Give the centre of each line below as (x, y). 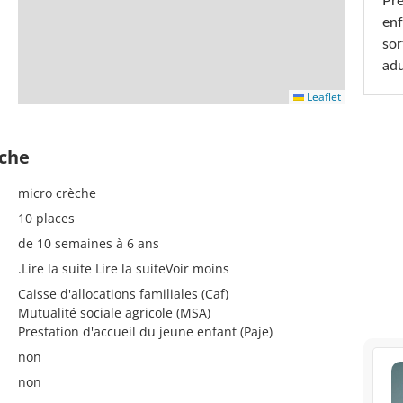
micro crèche (57, 193)
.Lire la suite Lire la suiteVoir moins (124, 269)
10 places (46, 218)
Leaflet (322, 97)
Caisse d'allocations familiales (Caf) (123, 294)
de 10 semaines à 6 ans (89, 243)
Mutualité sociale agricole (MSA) (114, 313)
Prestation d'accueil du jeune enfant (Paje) (145, 331)
